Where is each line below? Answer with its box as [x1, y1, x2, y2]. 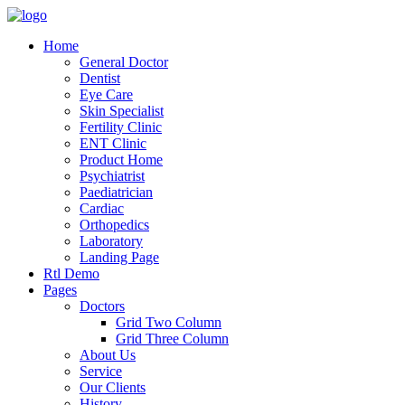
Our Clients [80, 380, 146, 395]
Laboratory [80, 233, 143, 249]
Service [80, 363, 122, 379]
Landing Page [80, 250, 159, 265]
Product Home [80, 152, 163, 167]
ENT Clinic [80, 136, 146, 151]
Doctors [80, 298, 125, 314]
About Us [80, 347, 136, 363]
